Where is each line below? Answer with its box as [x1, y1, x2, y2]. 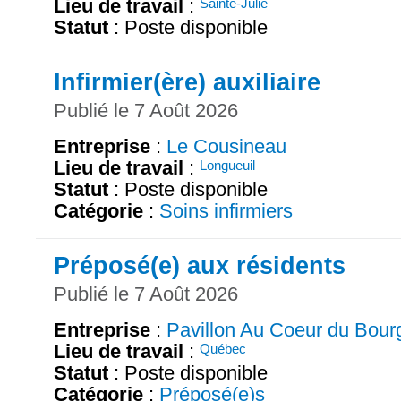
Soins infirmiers [159, 200, 293, 222]
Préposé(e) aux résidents [54, 252, 346, 280]
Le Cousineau [166, 135, 286, 158]
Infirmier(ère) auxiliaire [54, 68, 320, 97]
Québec [200, 340, 246, 356]
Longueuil [200, 158, 255, 173]
